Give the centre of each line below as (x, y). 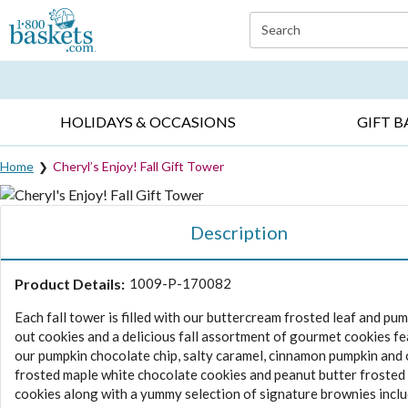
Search (280, 30)
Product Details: (70, 283)
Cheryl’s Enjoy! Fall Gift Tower (138, 166)
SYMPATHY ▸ (260, 57)
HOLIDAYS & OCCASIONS (148, 122)
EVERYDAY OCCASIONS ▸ (81, 57)
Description (239, 232)
